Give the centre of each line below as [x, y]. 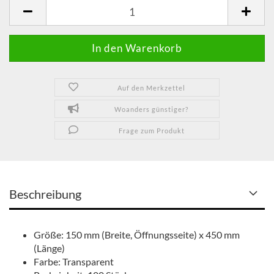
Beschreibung [45, 194]
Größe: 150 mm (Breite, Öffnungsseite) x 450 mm [137, 235]
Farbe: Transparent [74, 261]
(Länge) [49, 248]
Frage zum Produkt [151, 131]
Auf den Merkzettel [152, 88]
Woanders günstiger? [152, 109]
